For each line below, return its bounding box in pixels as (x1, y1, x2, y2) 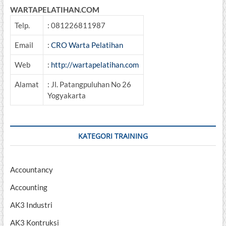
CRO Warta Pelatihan (50, 40, 123, 50)
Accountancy (10, 165, 53, 175)
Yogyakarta (47, 91, 86, 100)
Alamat (14, 80, 39, 89)
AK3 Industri (10, 200, 52, 210)
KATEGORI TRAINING (78, 131, 148, 141)
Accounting (10, 183, 47, 192)
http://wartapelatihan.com (50, 60, 139, 70)
